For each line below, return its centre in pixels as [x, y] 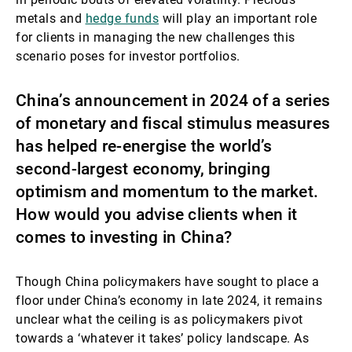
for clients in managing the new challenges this [156, 37]
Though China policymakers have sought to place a [167, 282]
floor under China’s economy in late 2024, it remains [169, 301]
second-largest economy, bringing [143, 169]
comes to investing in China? [124, 237]
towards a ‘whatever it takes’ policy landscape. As [162, 338]
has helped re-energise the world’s [144, 146]
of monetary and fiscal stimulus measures [173, 123]
